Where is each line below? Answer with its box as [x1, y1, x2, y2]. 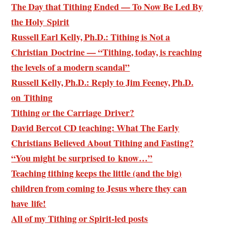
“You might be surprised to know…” [11, 151, 153, 164]
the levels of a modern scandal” [11, 60, 130, 74]
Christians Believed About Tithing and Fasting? [11, 136, 194, 149]
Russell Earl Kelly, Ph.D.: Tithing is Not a [11, 30, 171, 43]
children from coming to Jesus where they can [11, 181, 187, 195]
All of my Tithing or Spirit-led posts [11, 211, 148, 225]
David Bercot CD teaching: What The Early [11, 121, 180, 134]
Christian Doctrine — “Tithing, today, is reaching [11, 45, 202, 59]
